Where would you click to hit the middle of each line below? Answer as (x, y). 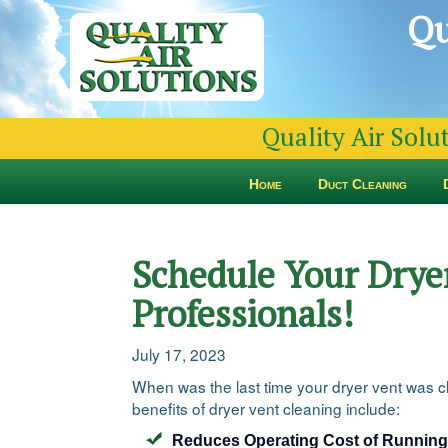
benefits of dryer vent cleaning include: (266, 408)
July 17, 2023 (179, 354)
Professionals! (243, 313)
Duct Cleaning (362, 184)
